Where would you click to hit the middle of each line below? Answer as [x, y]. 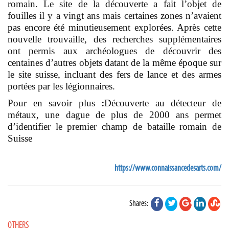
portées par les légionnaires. [61, 86]
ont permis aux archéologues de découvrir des [114, 51]
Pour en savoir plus [55, 103]
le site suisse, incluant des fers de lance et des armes [114, 74]
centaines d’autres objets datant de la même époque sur [114, 62]
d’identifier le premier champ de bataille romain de [114, 126]
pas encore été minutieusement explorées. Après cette [114, 27]
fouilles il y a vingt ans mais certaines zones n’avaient [114, 15]
